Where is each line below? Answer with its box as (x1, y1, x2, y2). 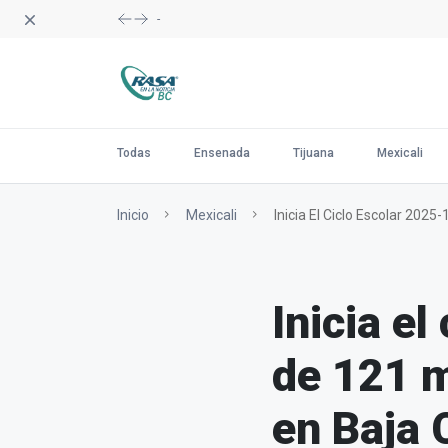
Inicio (117, 207, 149, 223)
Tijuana (293, 146, 334, 160)
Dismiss (19, 9, 68, 26)
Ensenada (194, 146, 250, 160)
